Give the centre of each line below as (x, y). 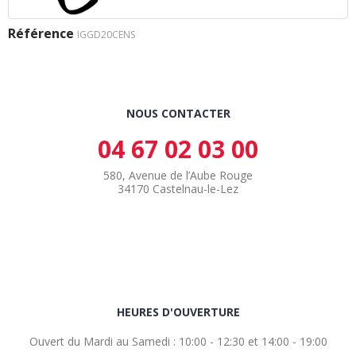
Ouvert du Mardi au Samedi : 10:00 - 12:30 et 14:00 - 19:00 (178, 342)
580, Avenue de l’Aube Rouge (178, 176)
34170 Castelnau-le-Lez (178, 189)
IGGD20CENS (106, 35)
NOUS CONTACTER (178, 114)
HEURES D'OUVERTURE (178, 312)
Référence (41, 34)
